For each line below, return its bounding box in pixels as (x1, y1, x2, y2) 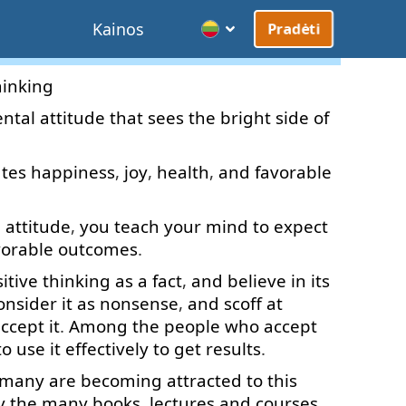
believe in (227, 269, 306, 292)
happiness (31, 160, 115, 183)
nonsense (100, 292, 179, 314)
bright (220, 106, 271, 129)
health (157, 160, 209, 183)
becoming (81, 369, 162, 391)
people (164, 314, 220, 337)
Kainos (92, 18, 144, 40)
